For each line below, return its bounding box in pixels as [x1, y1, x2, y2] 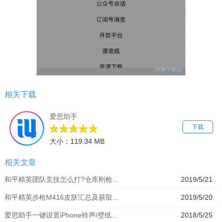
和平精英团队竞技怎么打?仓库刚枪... [4, 175, 118, 183]
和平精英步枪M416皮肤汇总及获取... [4, 193, 118, 201]
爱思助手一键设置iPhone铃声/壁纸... [4, 211, 117, 219]
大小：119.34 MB [49, 137, 105, 145]
